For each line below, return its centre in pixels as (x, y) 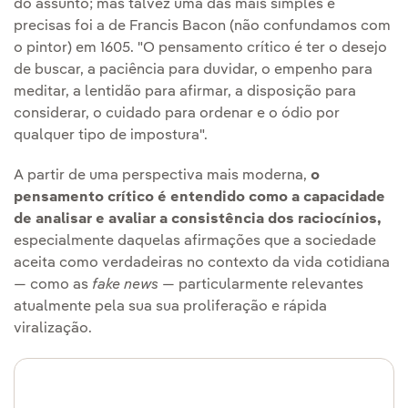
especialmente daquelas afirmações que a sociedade (195, 241)
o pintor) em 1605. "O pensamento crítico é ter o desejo (200, 48)
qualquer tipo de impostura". (111, 135)
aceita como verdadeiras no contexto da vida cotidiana (202, 263)
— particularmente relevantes (261, 285)
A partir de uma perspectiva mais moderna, (162, 175)
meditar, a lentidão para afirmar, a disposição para (185, 92)
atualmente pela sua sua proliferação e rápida (170, 306)
